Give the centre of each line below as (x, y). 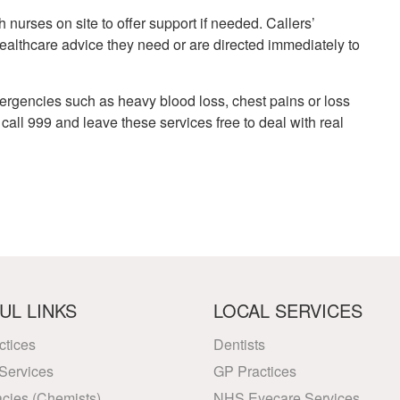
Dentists (239, 344)
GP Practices (255, 371)
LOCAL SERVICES (288, 310)
